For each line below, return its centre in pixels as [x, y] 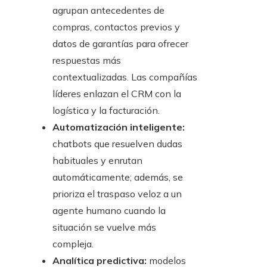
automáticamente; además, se [118, 177]
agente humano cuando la [109, 211]
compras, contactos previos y [116, 27]
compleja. [73, 244]
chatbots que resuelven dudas [117, 144]
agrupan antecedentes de [108, 10]
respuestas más [87, 60]
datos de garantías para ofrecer [120, 44]
